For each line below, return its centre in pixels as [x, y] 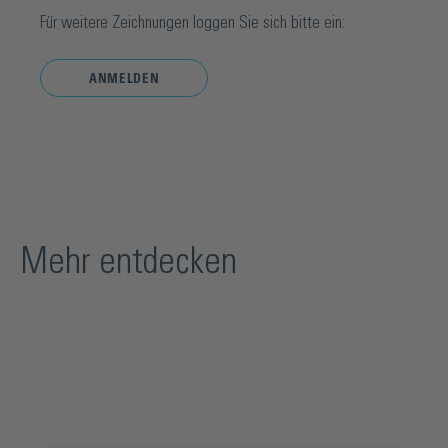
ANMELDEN [124, 79]
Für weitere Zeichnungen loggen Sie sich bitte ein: [192, 22]
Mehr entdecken [128, 261]
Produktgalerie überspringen [129, 433]
